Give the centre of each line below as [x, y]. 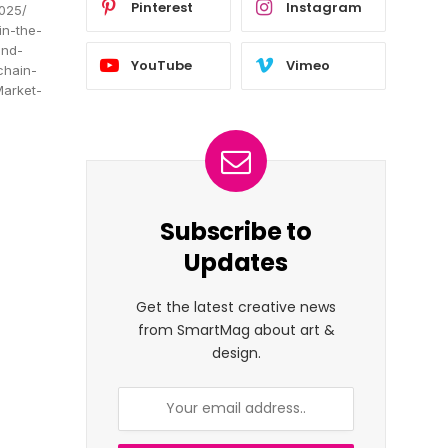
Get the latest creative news [236, 306]
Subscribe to [236, 231]
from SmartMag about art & [236, 329]
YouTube [161, 66]
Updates [236, 262]
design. [236, 352]
